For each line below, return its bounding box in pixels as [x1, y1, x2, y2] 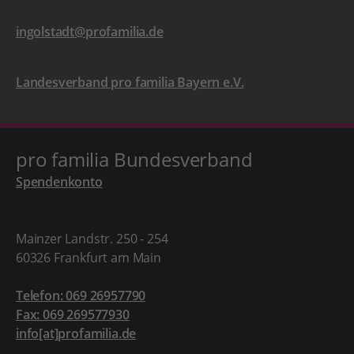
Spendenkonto [15, 173, 103, 190]
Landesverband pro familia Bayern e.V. [15, 73, 244, 91]
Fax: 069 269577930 [15, 306, 130, 323]
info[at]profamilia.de [15, 325, 137, 342]
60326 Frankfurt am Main [15, 249, 161, 266]
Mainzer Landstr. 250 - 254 [15, 230, 168, 247]
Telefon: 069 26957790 [15, 287, 146, 304]
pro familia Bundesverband [15, 146, 253, 172]
